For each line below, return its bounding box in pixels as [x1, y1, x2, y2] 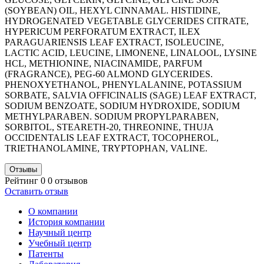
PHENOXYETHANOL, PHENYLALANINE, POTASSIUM [5, 79, 242, 90]
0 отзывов [48, 175, 88, 186]
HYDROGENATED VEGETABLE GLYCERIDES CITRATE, [5, 15, 249, 26]
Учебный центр [28, 237, 91, 248]
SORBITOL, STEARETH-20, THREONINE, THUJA [5, 121, 213, 132]
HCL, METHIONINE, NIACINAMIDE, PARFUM [5, 58, 202, 68]
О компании [28, 206, 78, 216]
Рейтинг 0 [5, 175, 45, 186]
